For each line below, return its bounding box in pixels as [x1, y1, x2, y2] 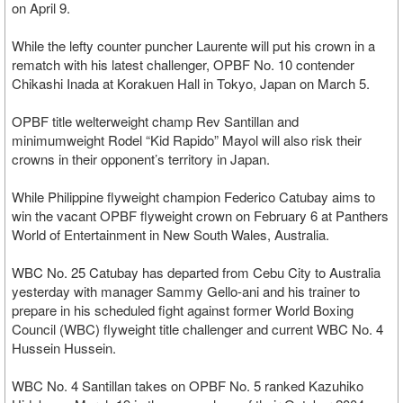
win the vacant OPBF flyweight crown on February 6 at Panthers [12, 206, 389, 225]
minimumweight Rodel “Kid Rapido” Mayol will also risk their [12, 130, 362, 149]
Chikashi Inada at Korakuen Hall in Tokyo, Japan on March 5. [12, 74, 370, 93]
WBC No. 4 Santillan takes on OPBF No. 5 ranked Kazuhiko [12, 376, 363, 395]
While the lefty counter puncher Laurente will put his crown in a [12, 36, 375, 55]
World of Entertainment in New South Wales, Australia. [12, 225, 329, 244]
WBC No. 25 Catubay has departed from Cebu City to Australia [12, 263, 381, 282]
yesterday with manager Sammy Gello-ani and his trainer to [12, 282, 360, 300]
